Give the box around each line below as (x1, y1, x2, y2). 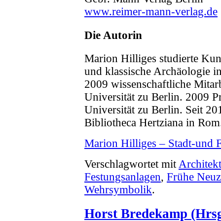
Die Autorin (84, 29, 142, 41)
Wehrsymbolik (84, 183, 152, 196)
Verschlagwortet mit (84, 157, 179, 170)
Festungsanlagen (84, 170, 161, 183)
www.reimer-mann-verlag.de (84, 5, 218, 18)
